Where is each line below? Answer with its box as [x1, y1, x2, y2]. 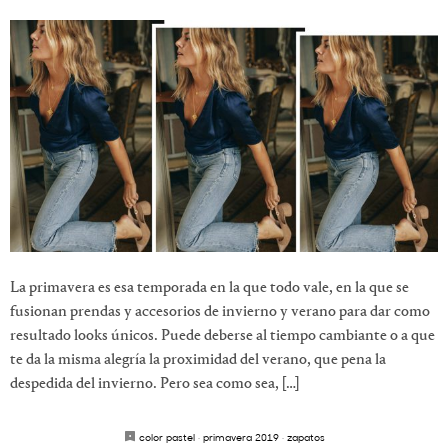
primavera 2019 [202, 429, 279, 444]
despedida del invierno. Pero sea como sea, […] [10, 375, 299, 392]
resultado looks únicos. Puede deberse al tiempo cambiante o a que [10, 327, 435, 344]
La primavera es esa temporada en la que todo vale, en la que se [10, 279, 409, 296]
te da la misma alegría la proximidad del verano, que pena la [10, 351, 386, 368]
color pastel [138, 429, 195, 444]
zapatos [286, 429, 325, 444]
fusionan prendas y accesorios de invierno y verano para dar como [10, 303, 430, 320]
